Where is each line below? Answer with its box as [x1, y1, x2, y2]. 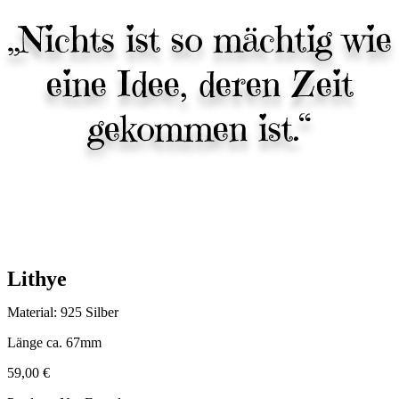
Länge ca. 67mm [7, 334, 102, 350]
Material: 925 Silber [7, 304, 118, 320]
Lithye [7, 266, 67, 290]
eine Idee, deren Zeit [45, 61, 354, 106]
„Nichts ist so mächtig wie [7, 17, 392, 61]
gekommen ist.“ [88, 106, 311, 151]
